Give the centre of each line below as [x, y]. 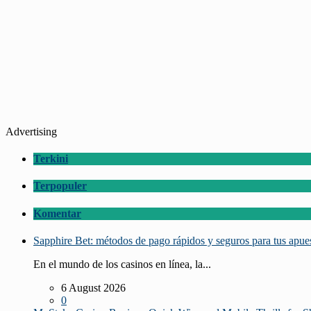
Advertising [31, 131]
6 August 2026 [93, 287]
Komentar [57, 213]
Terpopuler [60, 186]
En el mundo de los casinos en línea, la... [122, 264]
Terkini [51, 159]
